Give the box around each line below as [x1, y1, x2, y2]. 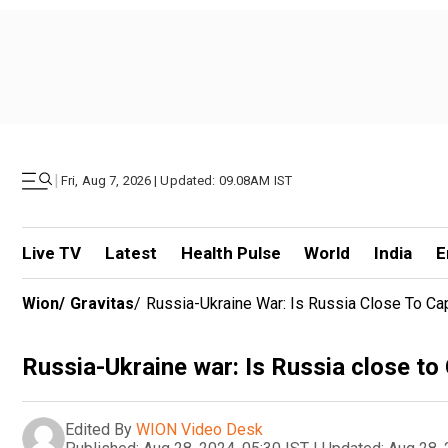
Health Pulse [180, 243, 281, 263]
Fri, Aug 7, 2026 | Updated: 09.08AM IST [61, 173, 293, 188]
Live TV [22, 243, 81, 263]
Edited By [65, 419, 132, 439]
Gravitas [70, 294, 134, 313]
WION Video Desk [136, 419, 263, 439]
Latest [104, 243, 157, 263]
